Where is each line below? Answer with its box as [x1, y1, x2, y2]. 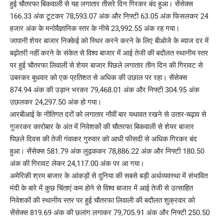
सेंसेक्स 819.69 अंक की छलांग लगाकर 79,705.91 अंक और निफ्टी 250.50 [10, 208, 210, 217]
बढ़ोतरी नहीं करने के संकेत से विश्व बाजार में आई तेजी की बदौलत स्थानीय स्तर [10, 48, 208, 57]
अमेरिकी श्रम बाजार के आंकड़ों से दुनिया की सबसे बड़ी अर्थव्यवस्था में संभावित [10, 171, 208, 180]
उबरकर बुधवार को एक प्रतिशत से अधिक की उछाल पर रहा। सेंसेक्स [10, 73, 187, 82]
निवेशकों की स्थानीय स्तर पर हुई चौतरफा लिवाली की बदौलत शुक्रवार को [10, 195, 195, 205]
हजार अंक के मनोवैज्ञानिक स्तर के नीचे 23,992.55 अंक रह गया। [10, 24, 180, 33]
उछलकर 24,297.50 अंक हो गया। [10, 97, 102, 107]
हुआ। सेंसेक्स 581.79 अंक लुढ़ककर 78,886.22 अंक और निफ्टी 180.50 [10, 146, 204, 156]
